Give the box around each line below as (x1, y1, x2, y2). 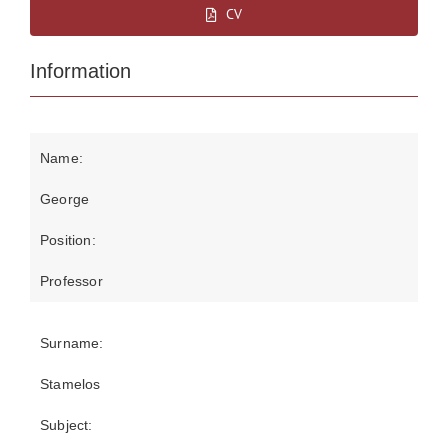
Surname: (40, 335, 104, 351)
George (40, 191, 90, 207)
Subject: (40, 417, 93, 433)
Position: (40, 232, 96, 248)
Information (30, 60, 131, 82)
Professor (40, 273, 103, 289)
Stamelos (40, 376, 101, 392)
